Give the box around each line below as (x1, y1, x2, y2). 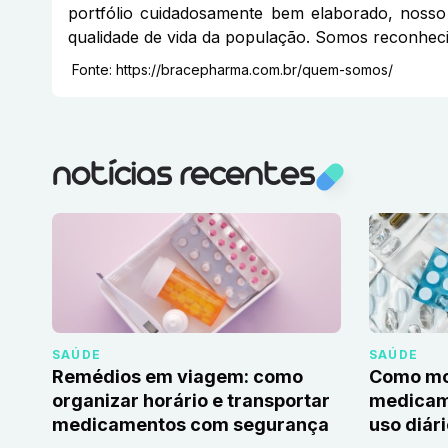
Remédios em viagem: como (52, 366, 303, 388)
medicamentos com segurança (52, 414, 329, 436)
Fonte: (72, 61, 112, 79)
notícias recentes (52, 162, 314, 192)
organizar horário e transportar (52, 390, 330, 412)
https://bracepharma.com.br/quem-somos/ (116, 61, 393, 79)
